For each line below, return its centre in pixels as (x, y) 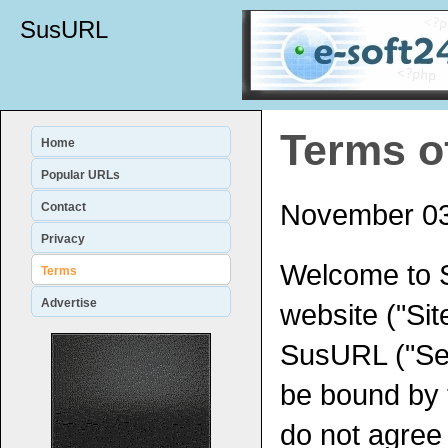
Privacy (63, 239)
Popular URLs (80, 175)
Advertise (69, 303)
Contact (63, 207)
